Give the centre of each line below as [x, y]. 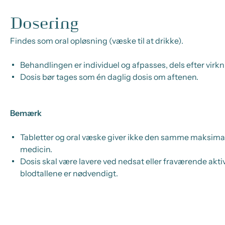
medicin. [36, 149]
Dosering [44, 24]
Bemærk [26, 113]
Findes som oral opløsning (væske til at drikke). [97, 41]
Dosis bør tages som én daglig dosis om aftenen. [109, 77]
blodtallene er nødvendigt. [69, 173]
